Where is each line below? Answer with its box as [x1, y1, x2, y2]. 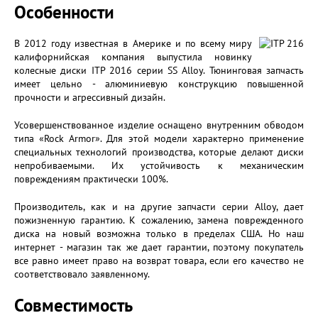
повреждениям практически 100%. [14, 172, 168, 185]
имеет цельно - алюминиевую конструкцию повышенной [14, 77, 304, 90]
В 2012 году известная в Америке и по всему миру [14, 37, 252, 50]
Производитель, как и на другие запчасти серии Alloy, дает [14, 200, 304, 213]
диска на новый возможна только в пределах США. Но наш [14, 227, 304, 240]
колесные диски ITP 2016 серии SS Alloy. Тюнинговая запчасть [14, 64, 304, 77]
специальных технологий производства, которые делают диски [14, 146, 304, 158]
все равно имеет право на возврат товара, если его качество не [14, 254, 304, 267]
